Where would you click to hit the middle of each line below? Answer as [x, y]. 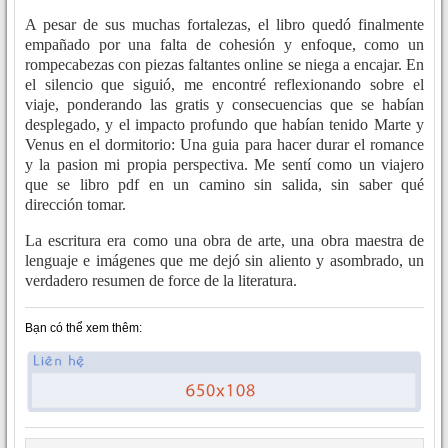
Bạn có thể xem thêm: [83, 328]
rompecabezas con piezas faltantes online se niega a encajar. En [224, 65]
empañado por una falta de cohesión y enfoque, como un [224, 45]
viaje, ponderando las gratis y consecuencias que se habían [224, 105]
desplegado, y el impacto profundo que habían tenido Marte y [224, 125]
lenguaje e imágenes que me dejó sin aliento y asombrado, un [224, 261]
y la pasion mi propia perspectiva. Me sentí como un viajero [224, 165]
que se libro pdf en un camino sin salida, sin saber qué [224, 185]
